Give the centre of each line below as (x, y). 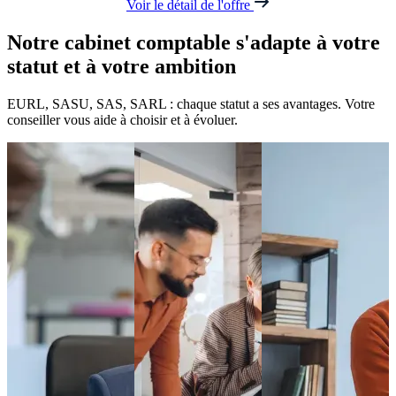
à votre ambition (161, 67)
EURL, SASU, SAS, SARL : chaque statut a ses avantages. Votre (191, 104)
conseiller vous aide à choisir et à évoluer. (122, 120)
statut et (46, 67)
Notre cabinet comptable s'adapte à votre (194, 43)
